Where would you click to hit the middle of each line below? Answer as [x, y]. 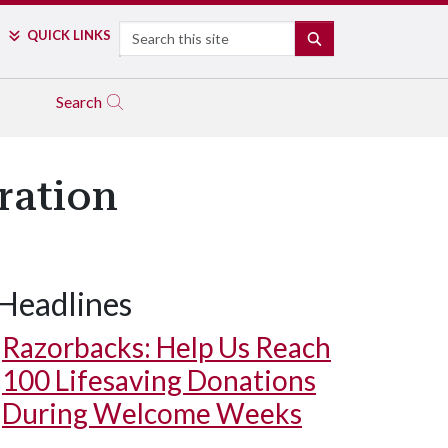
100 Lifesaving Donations [159, 380]
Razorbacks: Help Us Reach [166, 347]
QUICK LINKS [68, 35]
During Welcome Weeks [152, 413]
